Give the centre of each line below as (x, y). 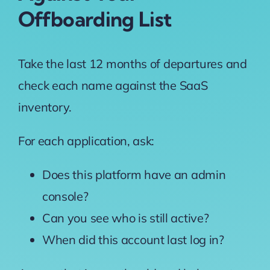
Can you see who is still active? (127, 218)
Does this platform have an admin (134, 174)
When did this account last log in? (133, 239)
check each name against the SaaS (113, 85)
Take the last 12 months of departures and (132, 63)
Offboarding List (95, 20)
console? (67, 196)
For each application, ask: (87, 140)
